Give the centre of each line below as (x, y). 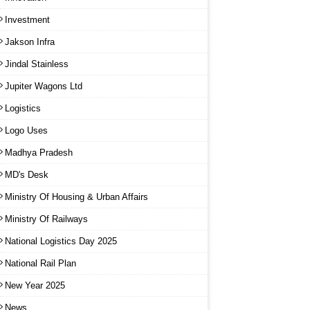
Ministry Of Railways (46, 219)
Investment (27, 19)
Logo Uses (26, 130)
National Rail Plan (40, 263)
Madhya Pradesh (39, 152)
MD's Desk (27, 174)
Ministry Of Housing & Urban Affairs (76, 197)
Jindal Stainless (37, 64)
